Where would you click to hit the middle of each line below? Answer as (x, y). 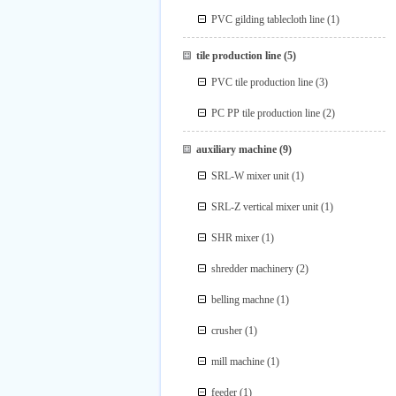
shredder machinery (253, 269)
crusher (227, 331)
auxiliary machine (236, 149)
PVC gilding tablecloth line (268, 19)
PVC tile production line (263, 82)
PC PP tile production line (266, 113)
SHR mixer (236, 238)
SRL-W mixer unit (251, 176)
